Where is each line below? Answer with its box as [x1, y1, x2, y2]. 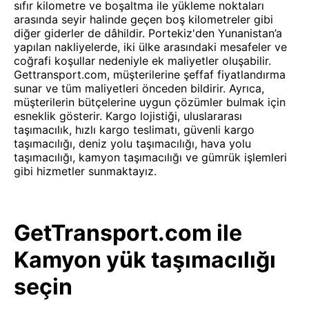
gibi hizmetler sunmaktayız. [14, 164, 157, 178]
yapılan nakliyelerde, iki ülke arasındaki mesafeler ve [14, 40, 287, 54]
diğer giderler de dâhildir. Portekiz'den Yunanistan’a [14, 26, 282, 40]
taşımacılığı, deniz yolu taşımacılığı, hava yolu [14, 137, 251, 150]
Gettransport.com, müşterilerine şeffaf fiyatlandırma [14, 68, 286, 81]
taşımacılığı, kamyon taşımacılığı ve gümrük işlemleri [14, 150, 287, 164]
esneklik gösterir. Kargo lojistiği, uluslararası [14, 109, 242, 123]
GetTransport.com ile [14, 219, 242, 246]
